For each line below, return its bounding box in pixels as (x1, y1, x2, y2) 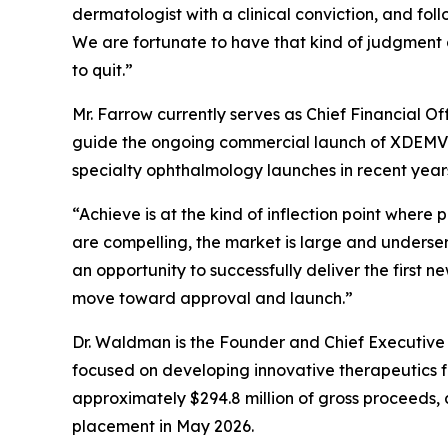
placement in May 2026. (72, 416, 254, 437)
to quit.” (72, 60, 133, 81)
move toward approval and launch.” (72, 288, 353, 309)
